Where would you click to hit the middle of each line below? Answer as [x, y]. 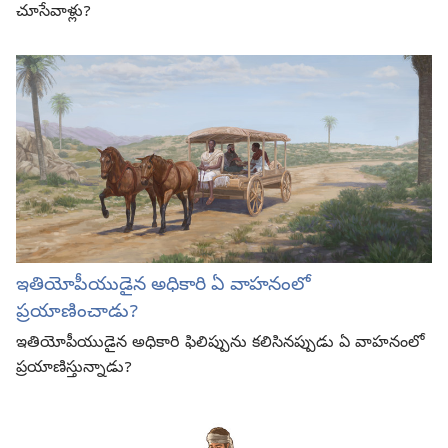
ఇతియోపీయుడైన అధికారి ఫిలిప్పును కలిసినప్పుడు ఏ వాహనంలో [220, 343]
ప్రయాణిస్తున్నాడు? [74, 368]
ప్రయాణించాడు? [77, 312]
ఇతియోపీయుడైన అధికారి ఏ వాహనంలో [163, 285]
